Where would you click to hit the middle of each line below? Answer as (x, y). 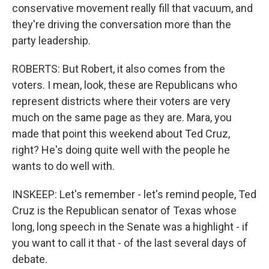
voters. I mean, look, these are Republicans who (125, 85)
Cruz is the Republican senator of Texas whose (124, 211)
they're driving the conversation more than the (122, 25)
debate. (30, 259)
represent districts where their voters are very (121, 101)
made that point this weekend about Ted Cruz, (121, 134)
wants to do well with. (63, 166)
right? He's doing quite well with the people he (121, 150)
